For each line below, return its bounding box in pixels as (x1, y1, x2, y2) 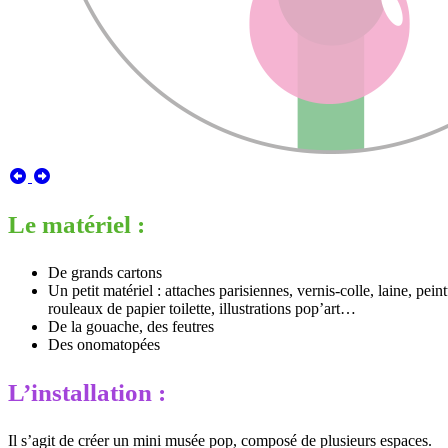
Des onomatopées (48, 335, 160, 353)
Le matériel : (8, 210, 145, 238)
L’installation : (8, 378, 166, 406)
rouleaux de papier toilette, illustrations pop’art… (48, 299, 356, 317)
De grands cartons (48, 263, 162, 281)
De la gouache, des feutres (48, 317, 214, 335)
